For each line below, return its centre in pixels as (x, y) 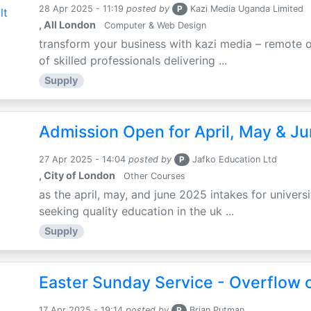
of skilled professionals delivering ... (133, 61)
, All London (67, 25)
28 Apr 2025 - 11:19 (81, 9)
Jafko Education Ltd (235, 160)
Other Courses (153, 176)
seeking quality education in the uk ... (136, 211)
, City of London (77, 176)
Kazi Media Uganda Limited (247, 9)
